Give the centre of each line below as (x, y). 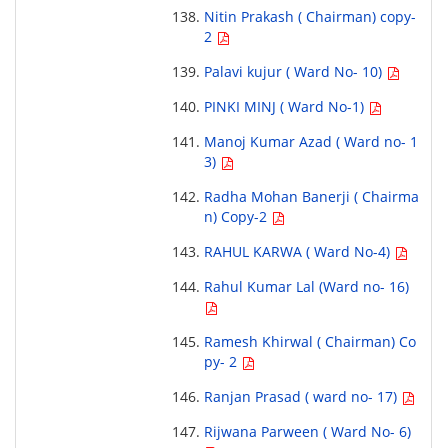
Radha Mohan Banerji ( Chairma (311, 197)
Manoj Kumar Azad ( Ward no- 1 (310, 142)
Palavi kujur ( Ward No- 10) (294, 72)
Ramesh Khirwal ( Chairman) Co (309, 342)
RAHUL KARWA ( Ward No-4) (298, 252)
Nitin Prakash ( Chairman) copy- (309, 17)
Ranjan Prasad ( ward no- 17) (302, 397)
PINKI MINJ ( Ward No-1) (285, 107)
